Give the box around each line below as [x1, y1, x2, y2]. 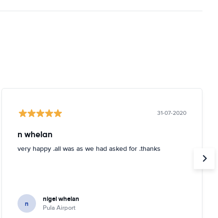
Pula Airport [42, 204, 75, 212]
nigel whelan [42, 194, 79, 203]
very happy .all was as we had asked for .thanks [17, 145, 161, 153]
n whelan [17, 129, 53, 140]
